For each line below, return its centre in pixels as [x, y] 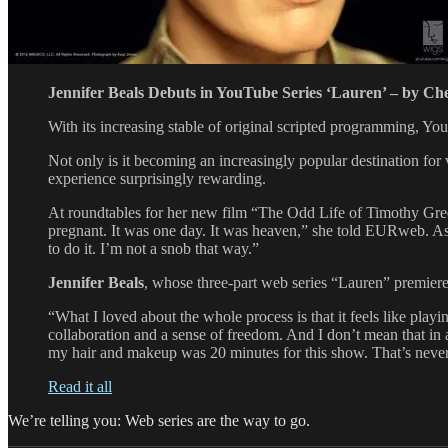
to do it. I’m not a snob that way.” [153, 248]
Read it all [80, 386]
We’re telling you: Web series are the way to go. [159, 420]
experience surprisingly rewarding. [157, 178]
